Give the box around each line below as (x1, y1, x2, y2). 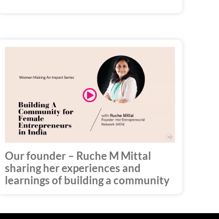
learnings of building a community (4, 174, 170, 187)
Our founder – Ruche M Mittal (4, 150, 151, 163)
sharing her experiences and (4, 162, 141, 175)
